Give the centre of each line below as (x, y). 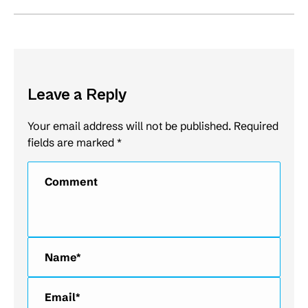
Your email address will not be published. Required (153, 125)
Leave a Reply (77, 95)
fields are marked (72, 142)
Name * (46, 245)
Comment (52, 169)
